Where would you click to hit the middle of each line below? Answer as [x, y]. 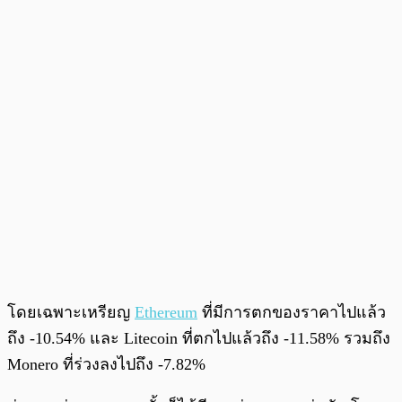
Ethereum [166, 313]
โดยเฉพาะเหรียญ [71, 313]
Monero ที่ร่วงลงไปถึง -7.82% [106, 365]
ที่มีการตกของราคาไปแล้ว [292, 313]
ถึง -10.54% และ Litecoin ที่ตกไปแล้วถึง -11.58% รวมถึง [199, 339]
